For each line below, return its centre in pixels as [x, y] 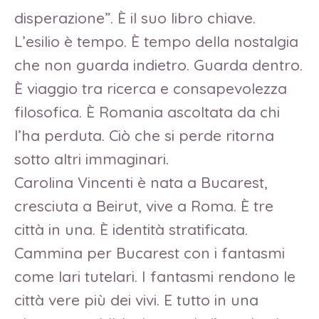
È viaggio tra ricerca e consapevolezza [151, 89]
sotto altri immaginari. [91, 159]
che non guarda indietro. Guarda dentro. [158, 65]
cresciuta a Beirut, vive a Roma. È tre [144, 206]
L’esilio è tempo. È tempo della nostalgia [156, 42]
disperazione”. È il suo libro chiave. [135, 18]
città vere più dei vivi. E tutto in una [136, 300]
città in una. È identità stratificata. [131, 230]
